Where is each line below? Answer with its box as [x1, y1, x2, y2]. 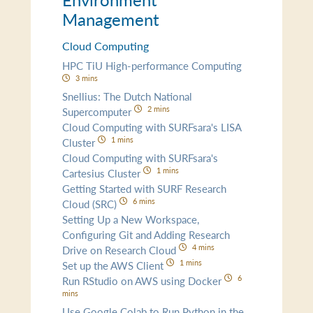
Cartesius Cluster [62, 165, 144, 180]
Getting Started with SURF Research [62, 180, 227, 196]
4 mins [191, 240, 214, 252]
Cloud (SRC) [62, 196, 120, 211]
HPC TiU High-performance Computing [62, 57, 242, 73]
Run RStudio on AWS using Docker [62, 272, 225, 288]
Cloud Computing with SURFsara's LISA [62, 119, 242, 134]
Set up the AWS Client [62, 257, 167, 272]
